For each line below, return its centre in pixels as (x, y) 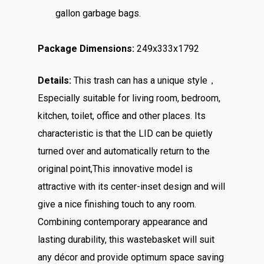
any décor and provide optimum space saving (131, 257)
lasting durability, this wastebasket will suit (126, 240)
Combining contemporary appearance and (123, 222)
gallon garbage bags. (98, 13)
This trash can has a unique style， (144, 80)
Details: (55, 80)
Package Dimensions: (86, 49)
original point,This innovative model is (115, 169)
